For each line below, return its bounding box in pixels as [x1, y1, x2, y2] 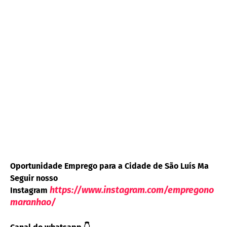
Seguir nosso [10, 173, 58, 183]
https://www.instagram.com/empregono [50, 184, 214, 196]
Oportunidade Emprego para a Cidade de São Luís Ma [10, 161, 209, 171]
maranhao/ [10, 197, 56, 208]
